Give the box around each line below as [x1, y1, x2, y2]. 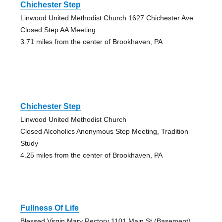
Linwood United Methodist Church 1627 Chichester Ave [20, 14, 193, 22]
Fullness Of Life [20, 204, 79, 213]
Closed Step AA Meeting [20, 26, 96, 34]
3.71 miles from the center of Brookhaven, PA [20, 38, 163, 46]
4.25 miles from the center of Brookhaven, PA [20, 151, 163, 160]
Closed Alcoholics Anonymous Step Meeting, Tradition [20, 127, 188, 136]
